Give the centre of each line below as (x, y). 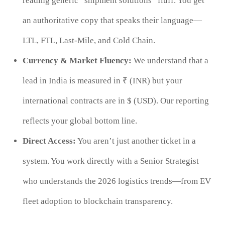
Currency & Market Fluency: (77, 60)
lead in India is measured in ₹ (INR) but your (102, 80)
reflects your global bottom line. (80, 121)
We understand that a (170, 60)
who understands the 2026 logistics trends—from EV (117, 181)
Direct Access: (49, 141)
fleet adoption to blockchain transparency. (97, 201)
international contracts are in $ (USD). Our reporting (116, 100)
